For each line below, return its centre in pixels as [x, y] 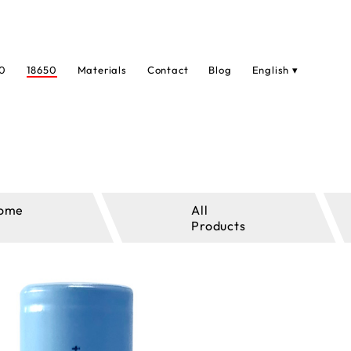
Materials [102, 70]
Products [219, 225]
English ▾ [275, 70]
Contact [168, 70]
